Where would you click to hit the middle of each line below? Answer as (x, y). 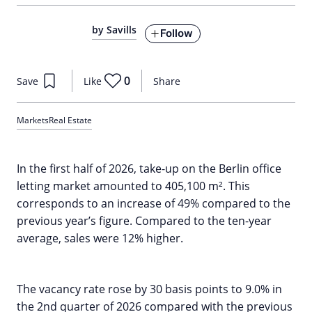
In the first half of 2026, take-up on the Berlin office (149, 169)
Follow (177, 33)
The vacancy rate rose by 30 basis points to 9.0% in (149, 289)
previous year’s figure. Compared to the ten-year (144, 221)
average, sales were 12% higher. (100, 238)
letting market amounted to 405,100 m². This (133, 186)
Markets (33, 120)
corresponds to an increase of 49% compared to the (154, 203)
